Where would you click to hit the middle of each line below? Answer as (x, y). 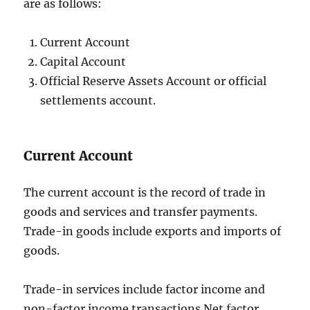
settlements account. (98, 100)
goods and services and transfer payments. (141, 211)
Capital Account (83, 61)
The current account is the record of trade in (145, 192)
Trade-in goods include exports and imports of (153, 231)
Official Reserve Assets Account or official (154, 81)
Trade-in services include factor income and (145, 289)
